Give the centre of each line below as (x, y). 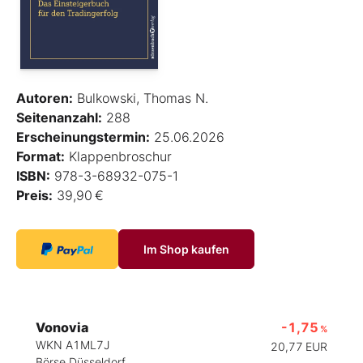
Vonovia (62, 327)
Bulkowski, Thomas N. (141, 98)
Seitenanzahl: (59, 117)
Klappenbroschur (118, 156)
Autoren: (45, 98)
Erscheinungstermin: (83, 137)
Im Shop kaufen (186, 249)
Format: (41, 156)
